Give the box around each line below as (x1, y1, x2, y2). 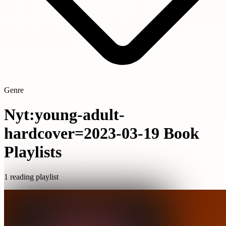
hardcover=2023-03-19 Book (4, 124, 199, 143)
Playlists (4, 143, 62, 161)
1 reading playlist (4, 172, 59, 181)
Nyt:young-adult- (4, 105, 125, 124)
